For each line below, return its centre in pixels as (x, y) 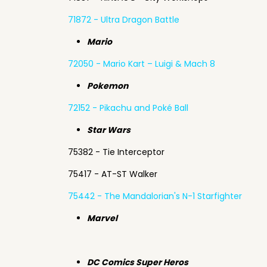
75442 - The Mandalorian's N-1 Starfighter (155, 196)
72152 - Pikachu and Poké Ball (128, 108)
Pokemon (108, 86)
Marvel (102, 218)
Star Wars (109, 130)
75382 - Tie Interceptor (116, 152)
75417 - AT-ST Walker (113, 174)
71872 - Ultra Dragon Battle (124, 20)
